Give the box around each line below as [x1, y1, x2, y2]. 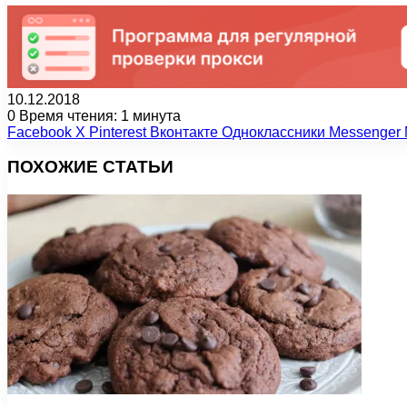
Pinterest [89, 124, 146, 140]
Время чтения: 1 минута [15, 107, 181, 124]
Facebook [7, 124, 72, 140]
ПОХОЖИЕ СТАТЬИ [7, 157, 174, 177]
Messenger [329, 124, 401, 140]
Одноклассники [222, 124, 325, 140]
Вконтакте [150, 124, 218, 140]
